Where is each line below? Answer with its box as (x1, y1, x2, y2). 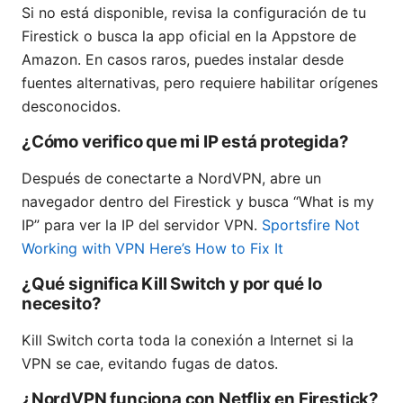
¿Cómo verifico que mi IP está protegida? (22, 131, 349, 153)
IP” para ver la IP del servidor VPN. (22, 216, 262, 235)
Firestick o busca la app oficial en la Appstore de (22, 27, 356, 46)
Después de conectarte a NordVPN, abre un (22, 169, 321, 188)
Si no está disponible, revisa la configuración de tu (22, 4, 366, 22)
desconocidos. (22, 97, 121, 116)
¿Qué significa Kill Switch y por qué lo (22, 273, 322, 295)
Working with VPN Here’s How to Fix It (22, 239, 283, 258)
